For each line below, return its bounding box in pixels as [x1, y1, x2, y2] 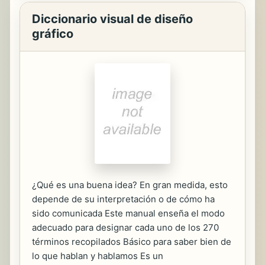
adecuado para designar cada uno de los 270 [32, 222, 219, 233]
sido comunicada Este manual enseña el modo [32, 208, 225, 219]
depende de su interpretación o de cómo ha [32, 193, 215, 205]
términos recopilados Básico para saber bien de [32, 236, 231, 247]
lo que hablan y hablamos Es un [32, 250, 163, 261]
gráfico [32, 27, 73, 41]
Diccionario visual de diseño [32, 12, 193, 26]
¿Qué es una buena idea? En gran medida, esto [32, 179, 228, 190]
